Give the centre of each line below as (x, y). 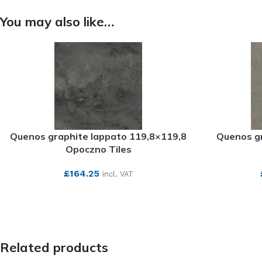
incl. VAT (118, 174)
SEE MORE (98, 192)
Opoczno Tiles (98, 149)
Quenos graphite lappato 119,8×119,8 (98, 136)
